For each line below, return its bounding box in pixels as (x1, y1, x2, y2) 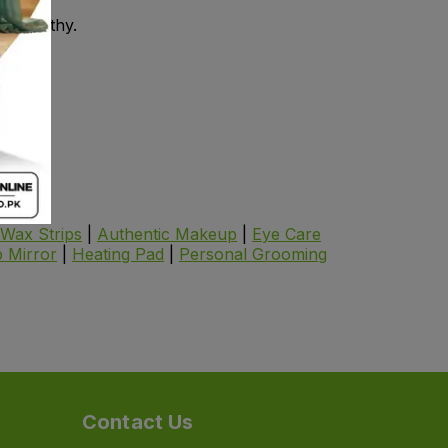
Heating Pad (72, 244, 164, 265)
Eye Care (252, 224, 321, 245)
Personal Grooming (179, 244, 327, 265)
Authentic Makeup (97, 224, 237, 245)
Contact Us (82, 410, 194, 435)
